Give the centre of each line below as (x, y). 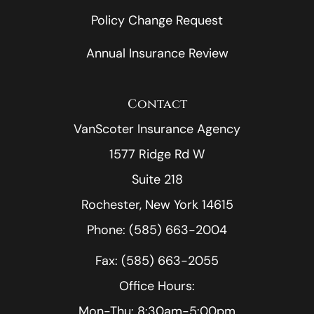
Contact (157, 104)
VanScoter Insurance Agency (157, 129)
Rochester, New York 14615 (157, 204)
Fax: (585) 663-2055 (157, 260)
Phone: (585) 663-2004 (157, 230)
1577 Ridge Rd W (157, 154)
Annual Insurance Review (157, 53)
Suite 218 (157, 179)
